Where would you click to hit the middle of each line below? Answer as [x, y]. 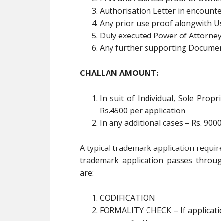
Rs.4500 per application [143, 110]
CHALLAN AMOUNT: [119, 73]
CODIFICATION [128, 198]
